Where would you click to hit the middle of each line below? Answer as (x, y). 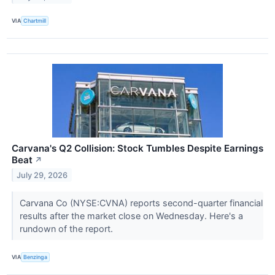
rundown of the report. (67, 228)
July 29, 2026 (42, 175)
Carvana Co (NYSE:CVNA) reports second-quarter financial (141, 203)
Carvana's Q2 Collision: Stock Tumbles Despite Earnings (137, 148)
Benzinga (36, 257)
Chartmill (35, 21)
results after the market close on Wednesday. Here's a (131, 215)
